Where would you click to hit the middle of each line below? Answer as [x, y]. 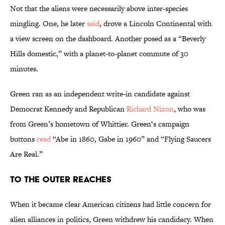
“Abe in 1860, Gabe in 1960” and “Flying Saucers [131, 139]
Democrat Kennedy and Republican [68, 109]
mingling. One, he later [48, 24]
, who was [190, 109]
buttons [23, 139]
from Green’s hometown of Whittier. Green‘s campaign [100, 124]
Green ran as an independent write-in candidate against [100, 94]
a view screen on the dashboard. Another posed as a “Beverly [108, 39]
